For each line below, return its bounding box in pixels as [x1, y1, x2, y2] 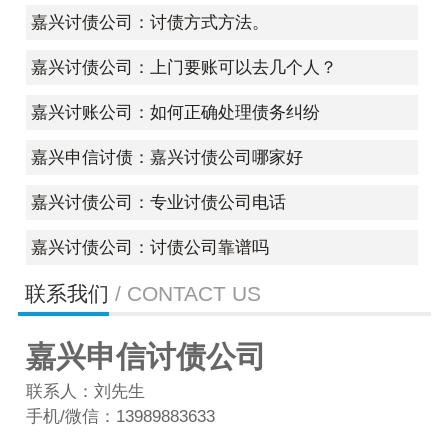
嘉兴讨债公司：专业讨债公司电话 [30, 193, 286, 213]
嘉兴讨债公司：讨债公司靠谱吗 [30, 238, 269, 258]
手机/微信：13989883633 [25, 406, 215, 426]
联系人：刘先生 [25, 381, 145, 401]
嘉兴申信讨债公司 [25, 339, 266, 373]
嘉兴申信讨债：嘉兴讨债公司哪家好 [30, 148, 303, 168]
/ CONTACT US [108, 282, 261, 306]
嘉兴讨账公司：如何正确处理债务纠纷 [30, 103, 320, 123]
